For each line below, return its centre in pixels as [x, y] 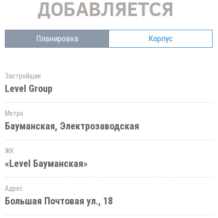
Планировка [57, 38]
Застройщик [23, 76]
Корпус [161, 38]
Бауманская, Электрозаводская [72, 126]
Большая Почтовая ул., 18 [59, 201]
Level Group [29, 89]
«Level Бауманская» [46, 163]
